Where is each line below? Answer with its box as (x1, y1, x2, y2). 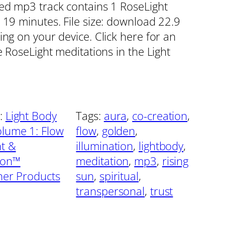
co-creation (132, 108, 188, 124)
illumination (76, 138, 134, 154)
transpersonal (76, 183, 145, 199)
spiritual (99, 168, 139, 184)
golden (101, 123, 136, 139)
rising (162, 153, 189, 169)
